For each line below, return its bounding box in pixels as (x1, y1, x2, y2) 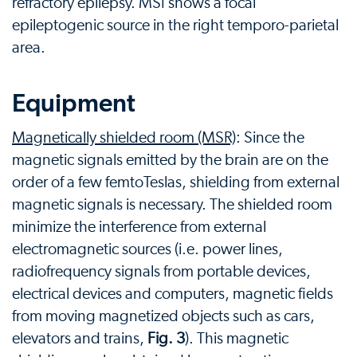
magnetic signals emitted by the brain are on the (12, 152, 328, 169)
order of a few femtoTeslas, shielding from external (12, 175, 339, 191)
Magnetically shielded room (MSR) (12, 130, 236, 147)
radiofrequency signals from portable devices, (12, 264, 311, 280)
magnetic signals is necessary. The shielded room (12, 197, 332, 214)
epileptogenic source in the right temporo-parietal (12, 18, 339, 34)
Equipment (12, 88, 135, 119)
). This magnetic (185, 331, 288, 347)
